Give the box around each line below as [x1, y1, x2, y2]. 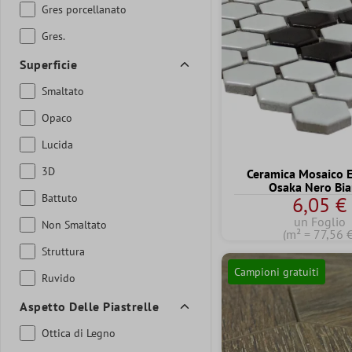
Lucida [42, 137, 73, 152]
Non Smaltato [42, 217, 107, 232]
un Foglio [293, 213, 346, 229]
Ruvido [42, 270, 75, 285]
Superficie [20, 56, 77, 72]
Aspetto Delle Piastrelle [20, 298, 159, 314]
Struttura [42, 244, 85, 258]
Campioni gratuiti [233, 264, 319, 279]
